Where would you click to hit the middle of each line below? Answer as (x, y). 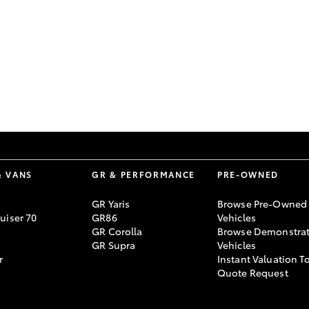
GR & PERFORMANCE (144, 174)
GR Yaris (111, 203)
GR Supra (114, 245)
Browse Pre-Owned (262, 203)
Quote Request (252, 272)
